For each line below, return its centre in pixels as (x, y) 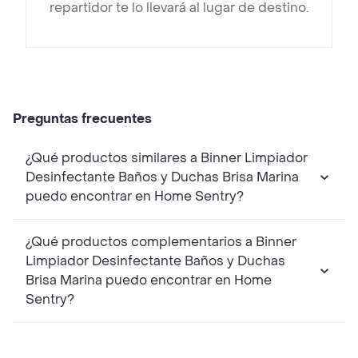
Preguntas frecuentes (82, 119)
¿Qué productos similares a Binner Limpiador (167, 158)
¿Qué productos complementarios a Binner (161, 242)
